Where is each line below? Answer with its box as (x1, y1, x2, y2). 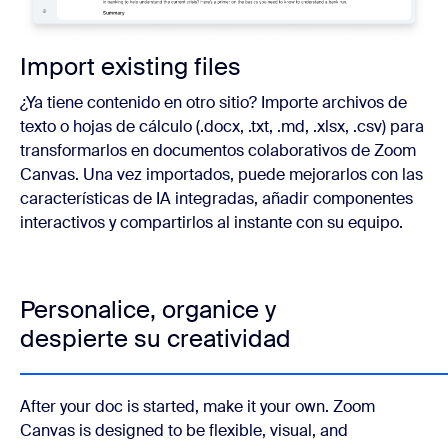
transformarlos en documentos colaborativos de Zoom (20, 139, 416, 161)
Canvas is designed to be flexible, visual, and (20, 419, 348, 441)
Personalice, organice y (20, 293, 276, 325)
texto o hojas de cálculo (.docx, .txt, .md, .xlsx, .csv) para (20, 115, 424, 137)
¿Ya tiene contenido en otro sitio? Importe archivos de (20, 91, 407, 113)
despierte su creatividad (20, 322, 291, 354)
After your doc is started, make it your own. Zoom (20, 395, 375, 417)
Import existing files (20, 50, 241, 82)
